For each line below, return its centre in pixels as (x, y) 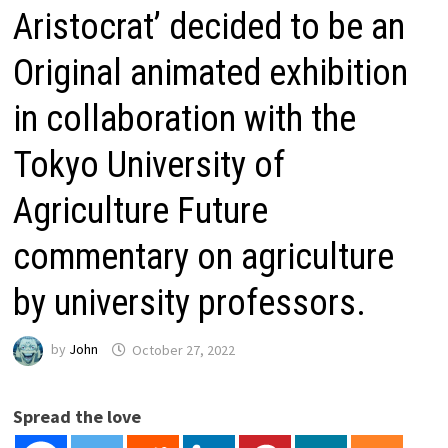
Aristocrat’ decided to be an (209, 27)
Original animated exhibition (211, 73)
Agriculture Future (141, 211)
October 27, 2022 (184, 349)
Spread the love (77, 417)
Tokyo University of (149, 165)
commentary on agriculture (204, 257)
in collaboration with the (185, 119)
